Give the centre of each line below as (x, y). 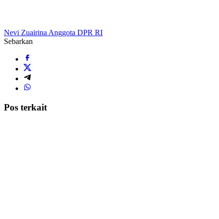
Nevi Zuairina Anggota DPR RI (53, 33)
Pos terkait (25, 107)
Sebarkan (18, 42)
